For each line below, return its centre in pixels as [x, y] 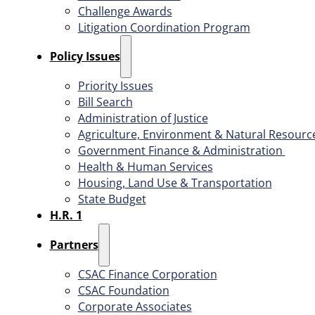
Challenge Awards [125, 11]
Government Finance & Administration [181, 151]
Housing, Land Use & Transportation [175, 183]
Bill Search [105, 102]
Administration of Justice [143, 118]
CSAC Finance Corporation [147, 274]
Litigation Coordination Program [164, 27]
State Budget [112, 199]
